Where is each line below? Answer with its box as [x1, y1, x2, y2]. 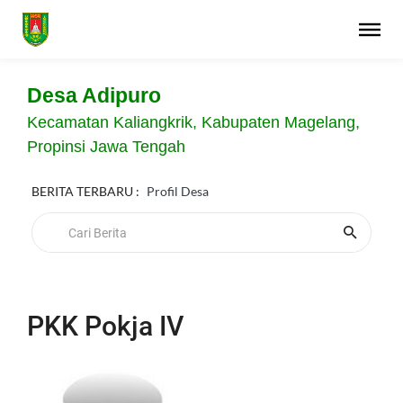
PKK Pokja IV [27, 310, 184, 342]
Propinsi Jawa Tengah [27, 138, 185, 156]
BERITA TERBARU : [31, 184, 139, 199]
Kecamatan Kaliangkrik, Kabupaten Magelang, [27, 113, 360, 131]
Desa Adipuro [27, 85, 161, 107]
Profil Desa [147, 184, 209, 199]
